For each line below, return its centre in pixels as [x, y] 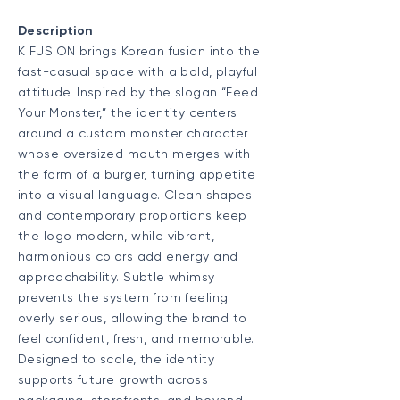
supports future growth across [113, 379]
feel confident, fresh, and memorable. [136, 338]
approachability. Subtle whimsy [117, 277]
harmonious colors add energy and [128, 256]
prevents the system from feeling [123, 297]
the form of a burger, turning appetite [137, 174]
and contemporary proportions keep [133, 215]
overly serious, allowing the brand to [133, 318]
